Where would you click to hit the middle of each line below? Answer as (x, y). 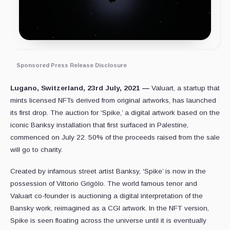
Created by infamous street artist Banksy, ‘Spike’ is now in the (108, 171)
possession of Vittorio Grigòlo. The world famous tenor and (104, 184)
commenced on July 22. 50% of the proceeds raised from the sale (115, 138)
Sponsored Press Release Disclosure (72, 65)
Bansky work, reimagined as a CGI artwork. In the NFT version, (110, 208)
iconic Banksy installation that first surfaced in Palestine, (99, 125)
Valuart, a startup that (186, 88)
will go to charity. (36, 150)
